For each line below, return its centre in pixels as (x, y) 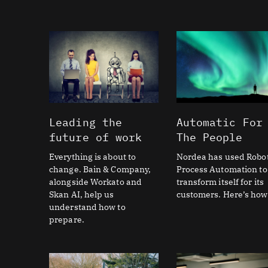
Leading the (86, 122)
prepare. (67, 220)
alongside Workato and (96, 182)
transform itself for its (220, 182)
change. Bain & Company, (100, 169)
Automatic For (219, 122)
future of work (96, 137)
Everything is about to (93, 157)
